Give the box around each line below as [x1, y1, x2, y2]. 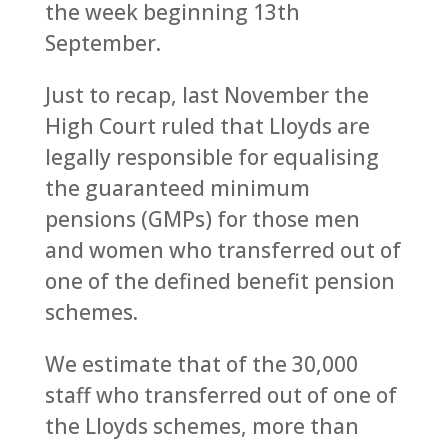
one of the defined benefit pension [44, 267, 395, 295]
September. [44, 29, 161, 57]
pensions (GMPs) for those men [44, 205, 360, 233]
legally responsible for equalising [44, 143, 379, 171]
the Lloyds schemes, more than [44, 412, 359, 440]
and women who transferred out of [44, 236, 401, 264]
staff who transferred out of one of [44, 381, 397, 409]
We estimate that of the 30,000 [44, 350, 358, 378]
